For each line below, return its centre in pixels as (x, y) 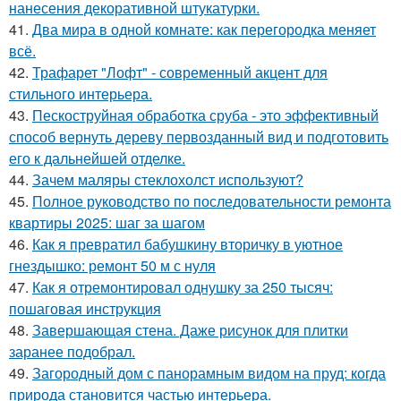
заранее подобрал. (72, 351)
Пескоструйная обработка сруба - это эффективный (205, 115)
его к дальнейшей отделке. (97, 158)
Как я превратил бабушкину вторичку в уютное (188, 243)
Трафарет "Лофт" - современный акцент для (180, 72)
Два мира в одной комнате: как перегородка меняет (204, 29)
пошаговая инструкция (85, 308)
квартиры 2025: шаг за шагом (107, 222)
